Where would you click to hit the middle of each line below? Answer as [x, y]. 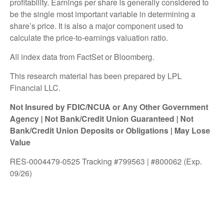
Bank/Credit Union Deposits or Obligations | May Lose [110, 131]
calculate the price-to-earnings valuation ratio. [89, 38]
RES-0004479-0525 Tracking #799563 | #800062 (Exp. [106, 162]
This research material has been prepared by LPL [96, 76]
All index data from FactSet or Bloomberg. [82, 57]
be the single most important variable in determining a [103, 14]
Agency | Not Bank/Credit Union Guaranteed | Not [102, 119]
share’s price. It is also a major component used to [96, 26]
